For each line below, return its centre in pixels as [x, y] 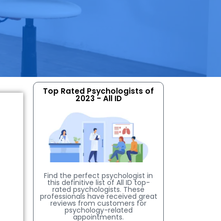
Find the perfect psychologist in [99, 175]
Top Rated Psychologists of [99, 91]
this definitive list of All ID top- [98, 182]
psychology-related [98, 210]
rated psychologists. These [99, 189]
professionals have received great [98, 196]
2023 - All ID [98, 99]
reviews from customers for [99, 203]
